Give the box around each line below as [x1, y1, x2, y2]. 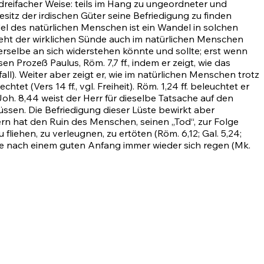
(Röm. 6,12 [154, 127, 198, 140]
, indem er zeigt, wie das [128, 57, 230, 69]
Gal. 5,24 [202, 127, 240, 140]
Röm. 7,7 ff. [83, 57, 128, 69]
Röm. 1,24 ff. [137, 80, 188, 93]
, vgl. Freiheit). [75, 80, 137, 93]
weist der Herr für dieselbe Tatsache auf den [39, 92, 233, 104]
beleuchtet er [188, 80, 249, 93]
